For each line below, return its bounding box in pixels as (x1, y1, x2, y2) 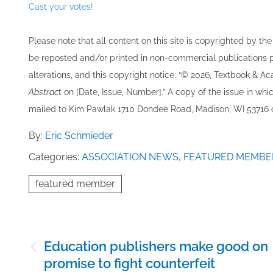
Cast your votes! (29, 1, 93, 12)
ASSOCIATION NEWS (82, 151, 179, 163)
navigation (28, 250, 86, 264)
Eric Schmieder (45, 129, 113, 141)
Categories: (29, 151, 82, 163)
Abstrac (29, 87, 58, 97)
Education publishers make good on (44, 238, 268, 254)
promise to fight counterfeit (44, 255, 215, 271)
